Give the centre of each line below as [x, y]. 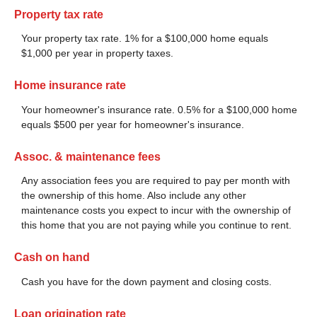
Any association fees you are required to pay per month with [156, 181]
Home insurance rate [70, 86]
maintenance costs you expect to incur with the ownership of [156, 211]
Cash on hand [52, 258]
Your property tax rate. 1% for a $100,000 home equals [145, 39]
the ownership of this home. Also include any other [134, 196]
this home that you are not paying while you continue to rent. [156, 225]
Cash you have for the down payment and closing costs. [146, 281]
